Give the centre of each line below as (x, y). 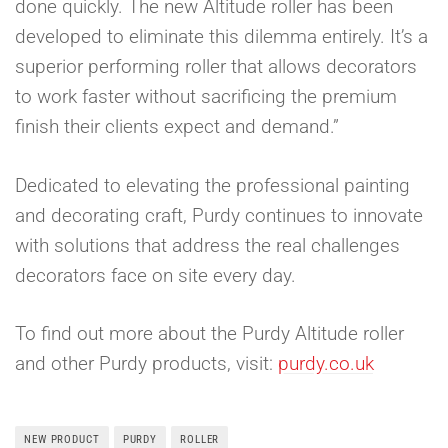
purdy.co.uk (326, 364)
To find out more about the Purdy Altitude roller (209, 334)
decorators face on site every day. (155, 275)
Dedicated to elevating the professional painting (212, 185)
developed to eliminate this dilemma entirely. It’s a (221, 37)
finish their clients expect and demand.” (177, 127)
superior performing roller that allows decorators (216, 67)
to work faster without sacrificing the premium (206, 97)
